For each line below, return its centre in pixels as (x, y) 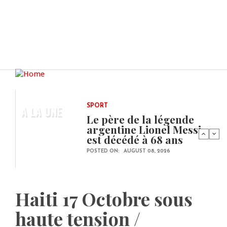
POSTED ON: (104, 152)
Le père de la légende (140, 119)
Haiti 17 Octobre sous (104, 199)
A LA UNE (41, 111)
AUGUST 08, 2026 (147, 152)
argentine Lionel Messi (144, 129)
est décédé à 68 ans (136, 140)
